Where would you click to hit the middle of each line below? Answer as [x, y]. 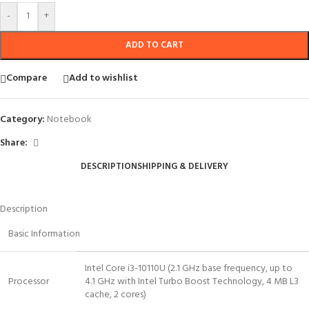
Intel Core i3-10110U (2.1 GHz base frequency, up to [189, 268]
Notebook [69, 119]
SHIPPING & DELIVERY [183, 166]
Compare [27, 79]
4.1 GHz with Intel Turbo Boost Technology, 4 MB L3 [192, 281]
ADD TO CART [154, 45]
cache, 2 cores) [116, 295]
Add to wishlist [103, 79]
